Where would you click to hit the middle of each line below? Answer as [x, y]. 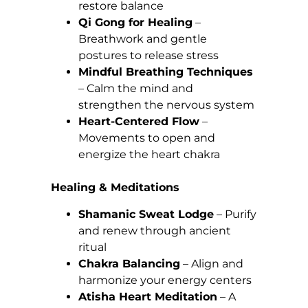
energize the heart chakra [149, 155]
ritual [92, 247]
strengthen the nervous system [166, 105]
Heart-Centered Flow [139, 122]
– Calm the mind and [136, 89]
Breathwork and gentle [143, 39]
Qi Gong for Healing [135, 23]
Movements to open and [147, 138]
